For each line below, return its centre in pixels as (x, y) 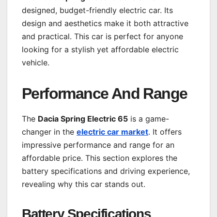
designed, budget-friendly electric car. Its (97, 10)
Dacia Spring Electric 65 (83, 118)
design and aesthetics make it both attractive (105, 23)
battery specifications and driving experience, (106, 171)
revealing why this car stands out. (84, 184)
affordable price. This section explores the (100, 158)
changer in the (49, 132)
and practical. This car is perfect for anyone (102, 36)
